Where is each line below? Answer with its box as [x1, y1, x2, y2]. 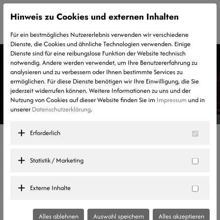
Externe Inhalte [30, 183, 71, 192]
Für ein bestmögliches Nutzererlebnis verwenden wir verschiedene [10, 30, 189, 39]
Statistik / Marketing [30, 156, 83, 165]
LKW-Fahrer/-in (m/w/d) [6, 160, 176, 181]
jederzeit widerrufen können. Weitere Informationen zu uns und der [10, 86, 191, 95]
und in [187, 95, 205, 105]
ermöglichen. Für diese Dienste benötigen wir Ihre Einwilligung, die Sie [10, 77, 199, 86]
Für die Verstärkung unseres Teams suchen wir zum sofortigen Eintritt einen [6, 189, 206, 198]
